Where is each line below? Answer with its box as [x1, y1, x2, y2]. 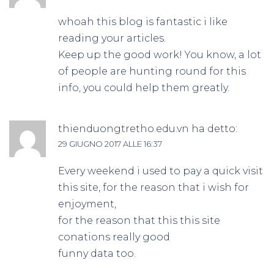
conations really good [58, 231, 170, 243]
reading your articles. [58, 32, 166, 45]
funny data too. [58, 248, 136, 260]
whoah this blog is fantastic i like [58, 16, 228, 28]
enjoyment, [58, 198, 116, 210]
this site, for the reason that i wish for [58, 182, 249, 194]
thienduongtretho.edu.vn [58, 123, 189, 135]
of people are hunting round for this [58, 65, 246, 78]
